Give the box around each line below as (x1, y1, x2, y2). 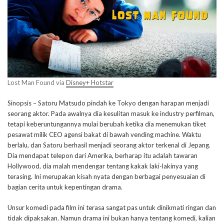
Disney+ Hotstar (66, 78, 113, 87)
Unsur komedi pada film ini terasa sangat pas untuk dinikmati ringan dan (7, 203, 216, 212)
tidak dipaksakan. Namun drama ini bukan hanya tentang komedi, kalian (7, 214, 215, 222)
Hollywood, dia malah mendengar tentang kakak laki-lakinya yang (7, 162, 198, 170)
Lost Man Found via (7, 78, 66, 87)
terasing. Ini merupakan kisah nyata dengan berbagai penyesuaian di (7, 172, 205, 181)
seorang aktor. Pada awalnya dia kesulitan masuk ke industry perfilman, (7, 109, 214, 118)
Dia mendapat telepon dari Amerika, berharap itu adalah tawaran (7, 151, 197, 160)
